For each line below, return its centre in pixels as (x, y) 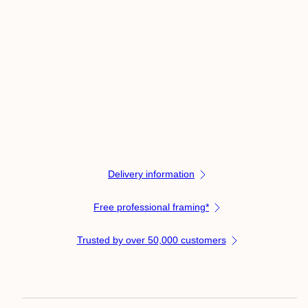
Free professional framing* (151, 207)
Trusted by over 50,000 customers (151, 240)
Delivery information (151, 174)
